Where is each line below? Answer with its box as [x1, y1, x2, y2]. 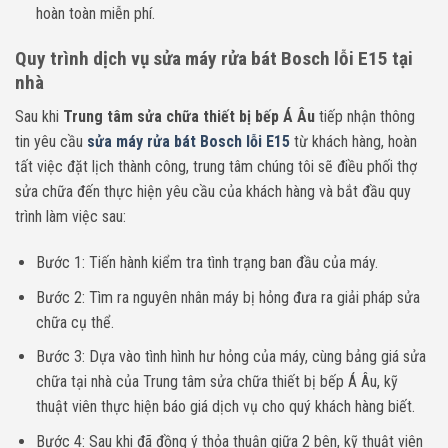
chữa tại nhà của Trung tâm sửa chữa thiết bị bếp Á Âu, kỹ [35, 372, 398, 392]
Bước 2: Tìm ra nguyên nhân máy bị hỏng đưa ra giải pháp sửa [35, 287, 420, 307]
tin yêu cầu [15, 132, 83, 152]
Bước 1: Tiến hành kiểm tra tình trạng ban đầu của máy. [35, 252, 378, 272]
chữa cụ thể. [35, 312, 114, 332]
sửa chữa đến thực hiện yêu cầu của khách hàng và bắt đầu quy [15, 182, 411, 202]
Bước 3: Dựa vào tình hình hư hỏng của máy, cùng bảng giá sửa [35, 347, 426, 367]
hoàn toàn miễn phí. [35, 3, 155, 23]
